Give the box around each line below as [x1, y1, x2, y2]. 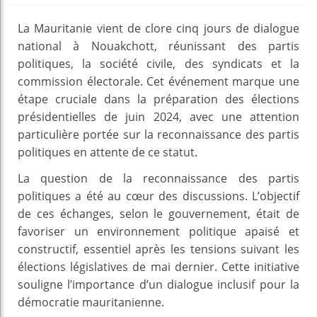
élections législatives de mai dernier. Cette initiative [18, 258, 299, 275]
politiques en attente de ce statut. [18, 144, 197, 160]
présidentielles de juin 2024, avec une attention [18, 108, 299, 125]
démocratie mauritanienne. [18, 294, 164, 310]
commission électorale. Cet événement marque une [18, 73, 299, 89]
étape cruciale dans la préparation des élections [18, 91, 299, 107]
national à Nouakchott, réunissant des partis [18, 38, 299, 54]
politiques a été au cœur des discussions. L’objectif [18, 188, 299, 204]
